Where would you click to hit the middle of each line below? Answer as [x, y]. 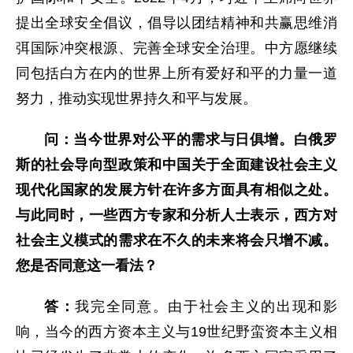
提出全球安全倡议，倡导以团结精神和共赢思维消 [176, 23]
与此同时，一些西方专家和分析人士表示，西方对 [176, 216]
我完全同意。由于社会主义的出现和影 [206, 307]
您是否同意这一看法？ [87, 266]
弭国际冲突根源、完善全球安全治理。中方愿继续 [176, 48]
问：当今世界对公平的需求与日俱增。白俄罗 [191, 140]
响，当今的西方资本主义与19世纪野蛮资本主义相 [176, 332]
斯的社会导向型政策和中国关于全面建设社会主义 [176, 165]
